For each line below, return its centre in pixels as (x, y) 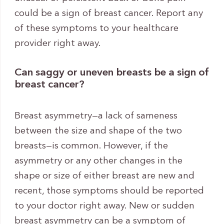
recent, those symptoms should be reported (109, 191)
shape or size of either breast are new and (104, 176)
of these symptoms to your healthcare (96, 29)
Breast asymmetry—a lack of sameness (96, 116)
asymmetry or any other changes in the (98, 161)
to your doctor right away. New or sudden (104, 206)
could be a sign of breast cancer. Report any (108, 14)
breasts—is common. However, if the (91, 146)
